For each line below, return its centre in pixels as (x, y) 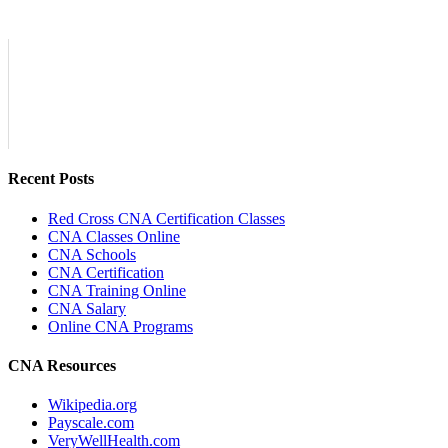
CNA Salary (87, 308)
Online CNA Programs (120, 326)
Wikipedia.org (92, 405)
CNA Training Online (117, 290)
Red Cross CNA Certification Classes (166, 218)
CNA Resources (62, 366)
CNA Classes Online (114, 236)
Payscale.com (91, 423)
